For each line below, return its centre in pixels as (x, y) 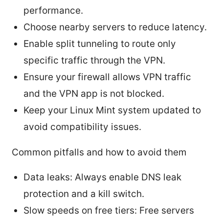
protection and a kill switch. (84, 194)
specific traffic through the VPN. (94, 60)
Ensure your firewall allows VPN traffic (107, 77)
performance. (53, 10)
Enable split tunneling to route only (100, 44)
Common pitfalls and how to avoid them (99, 152)
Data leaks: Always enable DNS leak (102, 177)
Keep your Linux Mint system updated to (112, 110)
